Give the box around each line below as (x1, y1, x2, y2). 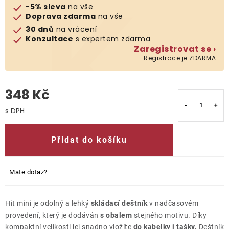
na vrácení (54, 24, 97, 34)
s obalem (100, 211, 132, 219)
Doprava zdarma (26, 11, 96, 21)
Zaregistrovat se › (134, 42, 216, 55)
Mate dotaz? (9, 168, 48, 176)
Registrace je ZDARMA (144, 53, 216, 62)
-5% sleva (26, 1, 66, 12)
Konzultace (26, 33, 73, 44)
